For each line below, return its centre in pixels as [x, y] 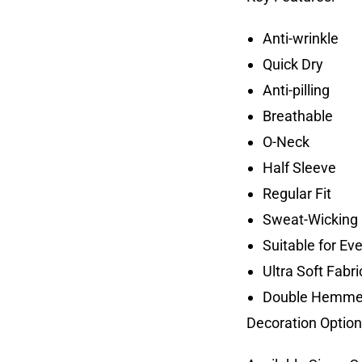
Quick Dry [293, 64]
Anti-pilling [296, 90]
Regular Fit [297, 194]
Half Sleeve [299, 168]
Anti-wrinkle [300, 38]
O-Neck [286, 142]
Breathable [297, 116]
